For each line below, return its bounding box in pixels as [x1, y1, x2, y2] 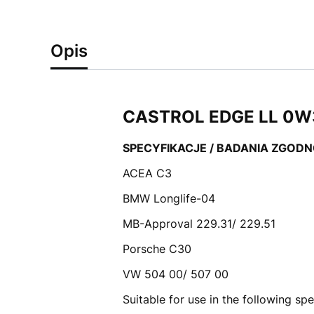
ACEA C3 [122, 165, 172, 180]
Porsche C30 [122, 241, 191, 256]
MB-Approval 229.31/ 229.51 [122, 216, 275, 231]
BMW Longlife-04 [122, 191, 215, 205]
